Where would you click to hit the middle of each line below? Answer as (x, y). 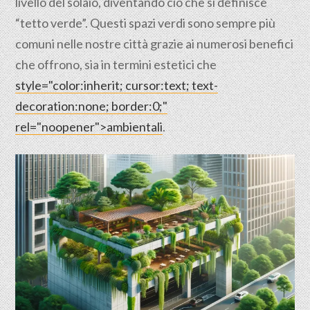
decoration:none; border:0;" (92, 106)
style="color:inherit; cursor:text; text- (117, 85)
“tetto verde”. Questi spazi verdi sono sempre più (146, 23)
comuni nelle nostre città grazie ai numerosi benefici (155, 44)
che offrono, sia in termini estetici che (116, 64)
